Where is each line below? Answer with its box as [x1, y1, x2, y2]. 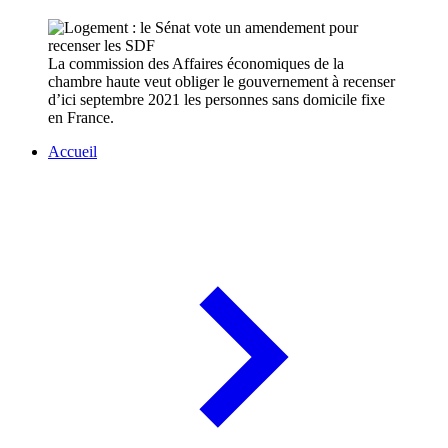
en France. [48, 109, 114, 127]
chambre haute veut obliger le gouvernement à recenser [48, 73, 395, 91]
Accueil [48, 143, 97, 161]
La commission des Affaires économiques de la [48, 55, 344, 73]
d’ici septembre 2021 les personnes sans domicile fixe [48, 91, 385, 109]
